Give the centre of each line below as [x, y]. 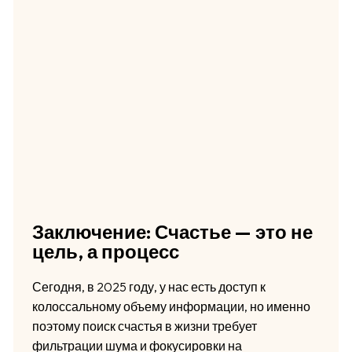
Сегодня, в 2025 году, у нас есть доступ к [148, 286]
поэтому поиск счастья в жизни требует [144, 326]
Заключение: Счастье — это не [172, 231]
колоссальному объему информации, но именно [171, 306]
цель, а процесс [105, 251]
